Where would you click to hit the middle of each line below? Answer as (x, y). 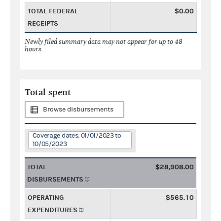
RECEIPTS (43, 23)
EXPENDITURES (53, 210)
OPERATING (46, 197)
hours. (34, 49)
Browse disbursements (78, 109)
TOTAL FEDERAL (53, 11)
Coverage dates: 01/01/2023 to (77, 135)
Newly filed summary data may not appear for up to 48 (104, 41)
